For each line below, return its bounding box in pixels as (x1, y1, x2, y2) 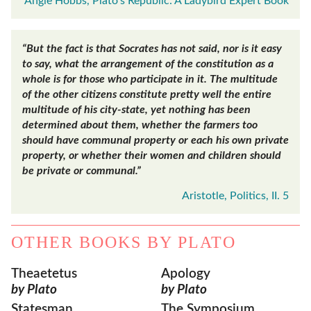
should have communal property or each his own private (22, 135, 289, 146)
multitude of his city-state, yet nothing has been (22, 104, 251, 116)
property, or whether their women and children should (22, 150, 281, 162)
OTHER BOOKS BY (11, 233, 178, 251)
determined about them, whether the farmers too (22, 119, 258, 131)
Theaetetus (11, 267, 77, 280)
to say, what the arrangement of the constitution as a (22, 58, 274, 70)
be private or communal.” (22, 165, 141, 177)
